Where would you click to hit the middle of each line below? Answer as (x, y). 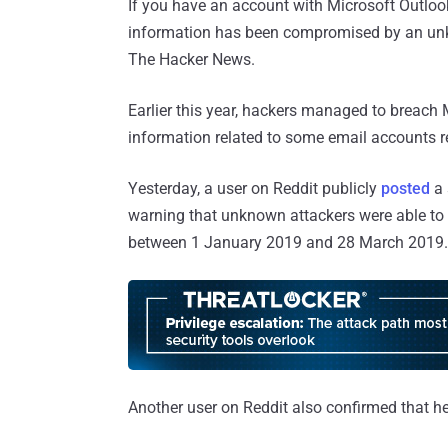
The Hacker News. (191, 59)
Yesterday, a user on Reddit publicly (254, 188)
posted (405, 188)
